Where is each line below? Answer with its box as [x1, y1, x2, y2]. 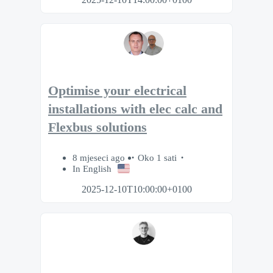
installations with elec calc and [48, 101, 222, 116]
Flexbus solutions [48, 119, 147, 135]
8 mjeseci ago [73, 152, 127, 163]
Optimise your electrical [48, 83, 186, 98]
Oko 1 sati [138, 152, 177, 163]
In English [73, 163, 112, 174]
